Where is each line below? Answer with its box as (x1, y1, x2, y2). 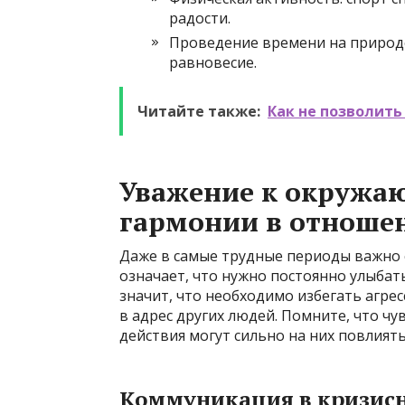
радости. (169, 8, 231, 28)
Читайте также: (137, 101, 260, 121)
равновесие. (169, 52, 257, 72)
